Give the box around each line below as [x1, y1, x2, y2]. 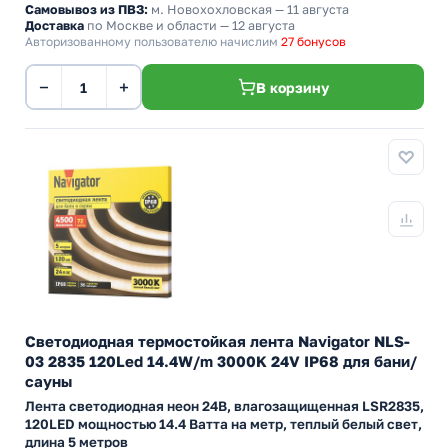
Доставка [25, 18, 84, 33]
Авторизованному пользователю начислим [25, 34, 281, 49]
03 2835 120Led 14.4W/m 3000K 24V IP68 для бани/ [25, 352, 417, 370]
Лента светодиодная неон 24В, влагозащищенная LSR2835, [25, 398, 424, 414]
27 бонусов [281, 34, 346, 49]
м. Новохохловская [151, 2, 272, 17]
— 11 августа [272, 2, 349, 17]
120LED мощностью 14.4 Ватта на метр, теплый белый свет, [25, 416, 422, 432]
